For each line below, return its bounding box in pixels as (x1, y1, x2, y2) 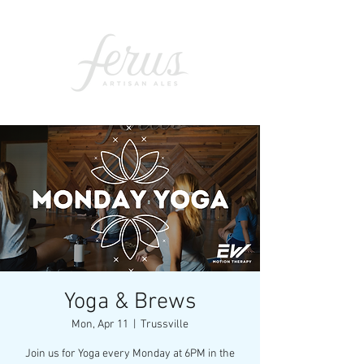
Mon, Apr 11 (71, 318, 128, 331)
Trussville (141, 318, 188, 331)
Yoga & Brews (64, 288, 196, 316)
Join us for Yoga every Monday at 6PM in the (25, 347, 235, 361)
